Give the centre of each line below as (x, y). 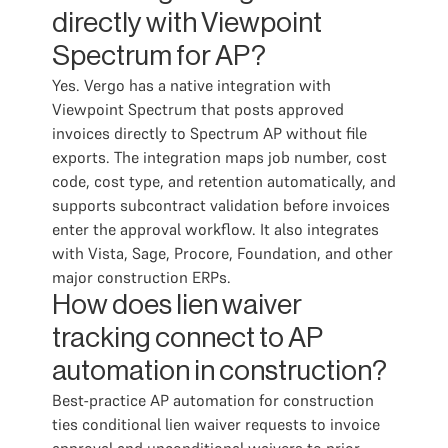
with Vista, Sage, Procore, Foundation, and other (222, 253)
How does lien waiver (177, 305)
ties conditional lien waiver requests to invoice (216, 424)
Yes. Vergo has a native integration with (191, 85)
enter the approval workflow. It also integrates (215, 229)
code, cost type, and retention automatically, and (224, 181)
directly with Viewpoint (187, 23)
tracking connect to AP (187, 338)
